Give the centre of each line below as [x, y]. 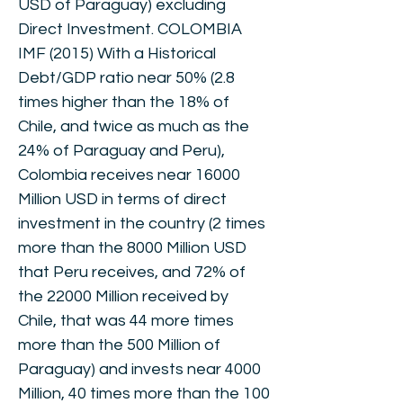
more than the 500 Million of [119, 345]
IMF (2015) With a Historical [117, 54]
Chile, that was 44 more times [126, 321]
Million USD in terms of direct [122, 199]
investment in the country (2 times [142, 224]
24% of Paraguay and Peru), [121, 151]
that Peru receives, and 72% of [132, 272]
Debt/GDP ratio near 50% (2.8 [126, 78]
